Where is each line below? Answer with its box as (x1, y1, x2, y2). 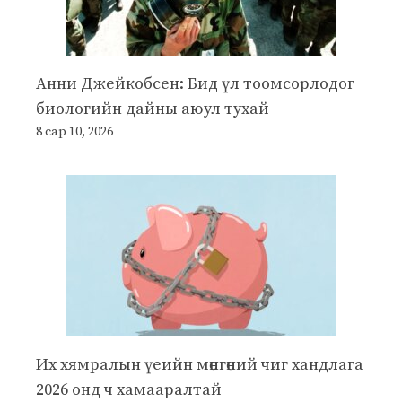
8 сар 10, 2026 (36, 123, 113, 140)
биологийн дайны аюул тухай (36, 98, 269, 119)
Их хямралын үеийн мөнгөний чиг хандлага (36, 354, 363, 375)
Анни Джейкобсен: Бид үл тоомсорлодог (36, 73, 354, 94)
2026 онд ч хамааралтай (36, 379, 222, 400)
